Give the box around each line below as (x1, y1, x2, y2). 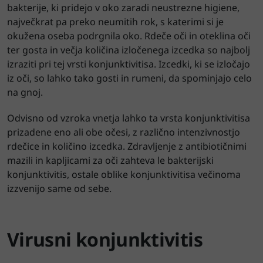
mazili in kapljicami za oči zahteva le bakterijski (7, 153, 214, 167)
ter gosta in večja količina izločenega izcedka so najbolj (7, 43, 250, 56)
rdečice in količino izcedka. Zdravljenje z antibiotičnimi (7, 139, 247, 153)
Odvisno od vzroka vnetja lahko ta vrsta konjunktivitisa (7, 111, 250, 124)
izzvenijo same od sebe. (7, 181, 112, 195)
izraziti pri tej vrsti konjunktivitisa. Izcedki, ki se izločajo (7, 57, 250, 70)
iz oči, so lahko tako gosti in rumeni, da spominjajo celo (7, 71, 252, 85)
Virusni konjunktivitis (7, 226, 203, 252)
